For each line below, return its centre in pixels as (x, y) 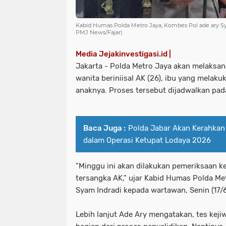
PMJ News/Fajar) (99, 32)
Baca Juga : (104, 128)
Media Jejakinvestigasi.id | (123, 54)
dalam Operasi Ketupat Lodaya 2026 (147, 140)
